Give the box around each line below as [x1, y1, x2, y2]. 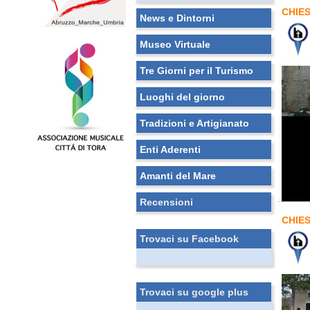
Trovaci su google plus [140, 286, 248, 298]
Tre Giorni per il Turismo [140, 65, 253, 76]
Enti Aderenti [140, 144, 201, 155]
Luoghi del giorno [140, 91, 225, 102]
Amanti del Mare [140, 170, 216, 181]
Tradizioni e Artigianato [140, 118, 249, 129]
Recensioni [140, 197, 193, 208]
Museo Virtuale [140, 39, 210, 50]
